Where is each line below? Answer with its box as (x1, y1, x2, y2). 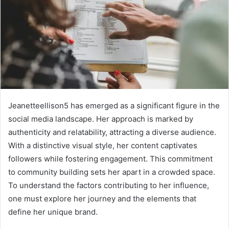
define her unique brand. (8, 207, 98, 217)
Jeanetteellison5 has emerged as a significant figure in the (8, 101, 220, 111)
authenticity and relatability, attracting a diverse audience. (8, 127, 216, 138)
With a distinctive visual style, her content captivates (8, 141, 197, 151)
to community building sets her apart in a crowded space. (8, 167, 215, 177)
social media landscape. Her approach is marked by (8, 114, 193, 124)
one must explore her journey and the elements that (8, 194, 196, 204)
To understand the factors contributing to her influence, (8, 180, 209, 191)
